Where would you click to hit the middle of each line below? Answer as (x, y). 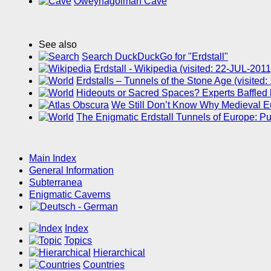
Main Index (53, 158)
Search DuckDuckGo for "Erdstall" (155, 57)
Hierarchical (119, 253)
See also (58, 45)
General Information (71, 171)
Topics (78, 241)
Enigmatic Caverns (70, 195)
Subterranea (56, 183)
